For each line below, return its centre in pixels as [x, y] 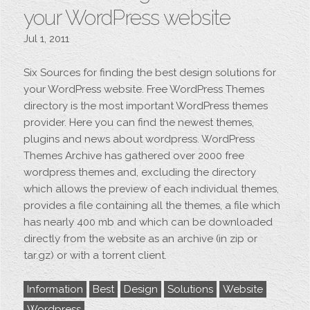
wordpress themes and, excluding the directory [140, 172]
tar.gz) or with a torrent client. [95, 255]
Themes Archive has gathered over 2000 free [134, 156]
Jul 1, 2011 [47, 39]
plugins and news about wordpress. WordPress [139, 139]
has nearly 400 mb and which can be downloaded [148, 222]
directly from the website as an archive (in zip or [141, 239]
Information [55, 289]
